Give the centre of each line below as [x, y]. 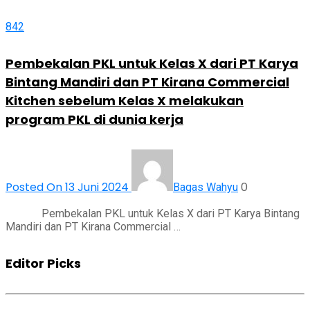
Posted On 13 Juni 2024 [69, 187]
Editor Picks [43, 263]
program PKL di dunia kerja [94, 119]
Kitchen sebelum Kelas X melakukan [125, 100]
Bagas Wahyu [206, 187]
